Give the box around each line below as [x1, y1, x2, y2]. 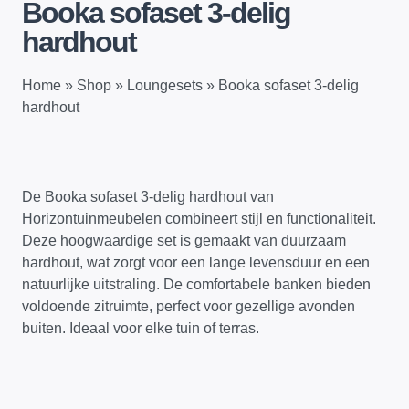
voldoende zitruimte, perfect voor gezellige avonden [22, 298, 355, 314]
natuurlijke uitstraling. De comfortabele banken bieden [22, 276, 371, 292]
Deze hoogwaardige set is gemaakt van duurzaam [22, 232, 346, 248]
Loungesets [127, 77, 203, 93]
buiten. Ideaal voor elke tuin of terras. [22, 320, 259, 336]
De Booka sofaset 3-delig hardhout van [22, 188, 274, 204]
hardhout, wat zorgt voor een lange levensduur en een [22, 254, 370, 270]
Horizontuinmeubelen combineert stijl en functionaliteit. [22, 210, 376, 226]
